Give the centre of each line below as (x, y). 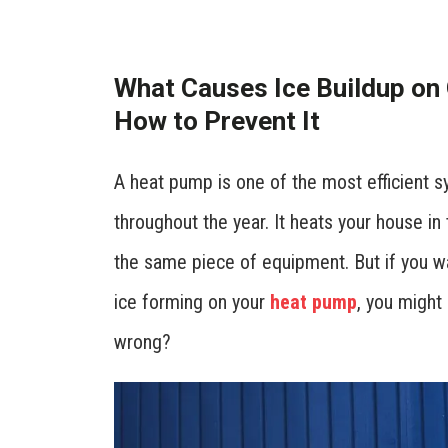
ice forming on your (192, 302)
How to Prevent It (217, 121)
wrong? (142, 342)
